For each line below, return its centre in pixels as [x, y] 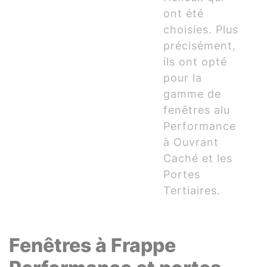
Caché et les [198, 158]
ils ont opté [195, 62]
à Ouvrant [191, 142]
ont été [184, 13]
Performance [200, 126]
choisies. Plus [201, 30]
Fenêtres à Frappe [92, 245]
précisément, [200, 46]
